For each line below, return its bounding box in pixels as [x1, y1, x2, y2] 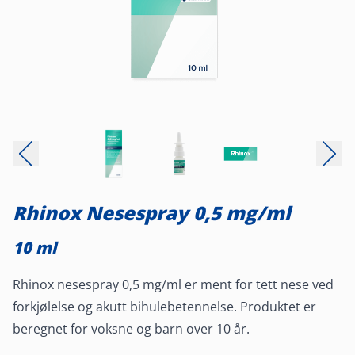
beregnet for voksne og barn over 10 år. [13, 319, 250, 338]
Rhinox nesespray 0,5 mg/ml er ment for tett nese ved [13, 275, 334, 293]
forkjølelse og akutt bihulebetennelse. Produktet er [13, 297, 316, 315]
